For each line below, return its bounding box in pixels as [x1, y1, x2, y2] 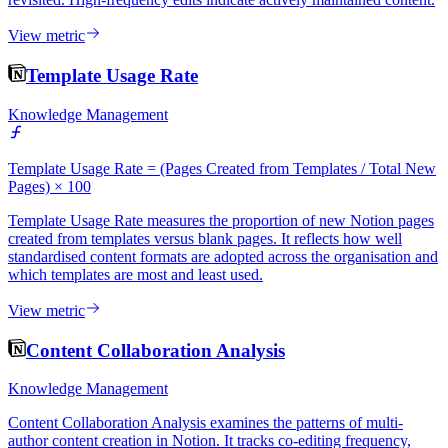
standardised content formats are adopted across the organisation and [8, 247, 438, 265]
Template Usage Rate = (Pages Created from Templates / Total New [8, 159, 436, 177]
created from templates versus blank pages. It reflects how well [8, 229, 402, 247]
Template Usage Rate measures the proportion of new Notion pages [8, 211, 434, 229]
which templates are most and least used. [8, 265, 263, 283]
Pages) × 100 [8, 177, 91, 195]
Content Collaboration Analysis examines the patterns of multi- [8, 414, 403, 432]
